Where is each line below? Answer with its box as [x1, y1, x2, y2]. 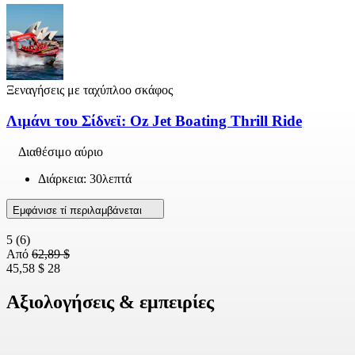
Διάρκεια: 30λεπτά [38, 171, 132, 185]
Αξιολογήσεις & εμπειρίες [6, 291, 214, 312]
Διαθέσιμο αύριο [18, 144, 103, 158]
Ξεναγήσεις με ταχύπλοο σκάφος [6, 83, 173, 97]
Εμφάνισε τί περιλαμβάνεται [13, 204, 145, 216]
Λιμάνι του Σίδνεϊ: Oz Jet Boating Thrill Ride [6, 113, 302, 130]
